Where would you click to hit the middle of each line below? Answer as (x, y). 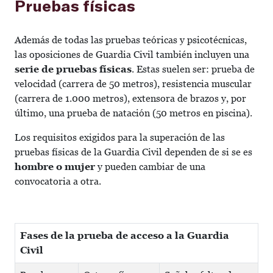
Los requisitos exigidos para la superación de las (120, 137)
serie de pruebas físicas (73, 69)
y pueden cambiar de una (150, 167)
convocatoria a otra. (58, 181)
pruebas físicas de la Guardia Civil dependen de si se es (133, 152)
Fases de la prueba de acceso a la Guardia (125, 236)
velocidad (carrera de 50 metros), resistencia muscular (133, 84)
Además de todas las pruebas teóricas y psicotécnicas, (131, 40)
